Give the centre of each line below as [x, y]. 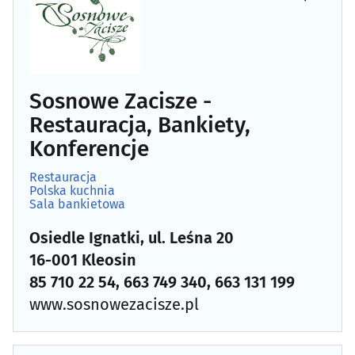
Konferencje [89, 148]
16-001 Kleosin [83, 260]
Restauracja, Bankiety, [140, 124]
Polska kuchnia [72, 190]
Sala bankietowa [77, 204]
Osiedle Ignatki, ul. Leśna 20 [132, 237]
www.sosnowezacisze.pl [114, 304]
